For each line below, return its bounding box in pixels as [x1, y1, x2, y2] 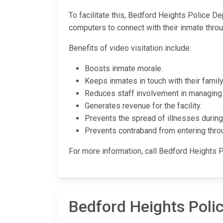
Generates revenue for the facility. [85, 101, 202, 111]
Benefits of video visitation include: [69, 43, 191, 53]
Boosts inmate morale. [85, 64, 163, 74]
